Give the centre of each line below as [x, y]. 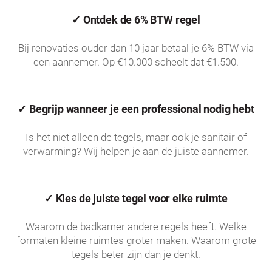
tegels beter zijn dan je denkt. [136, 254]
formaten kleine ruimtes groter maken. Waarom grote [136, 240]
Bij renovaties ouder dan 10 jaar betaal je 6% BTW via [136, 48]
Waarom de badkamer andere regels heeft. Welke [136, 226]
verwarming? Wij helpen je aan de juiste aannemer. [136, 151]
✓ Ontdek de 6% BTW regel [136, 19]
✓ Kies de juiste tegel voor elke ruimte [136, 198]
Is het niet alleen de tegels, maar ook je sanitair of [136, 137]
